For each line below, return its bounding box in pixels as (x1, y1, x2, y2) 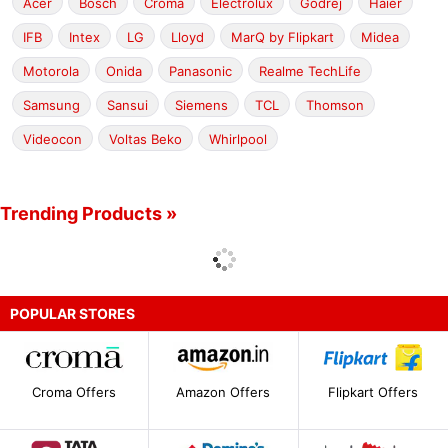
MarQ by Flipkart (231, 29, 334, 45)
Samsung (23, 97, 80, 113)
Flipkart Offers (328, 384, 419, 401)
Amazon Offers (176, 384, 271, 401)
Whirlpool (209, 131, 267, 147)
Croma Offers (32, 384, 117, 401)
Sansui (107, 97, 148, 113)
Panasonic (169, 63, 232, 79)
